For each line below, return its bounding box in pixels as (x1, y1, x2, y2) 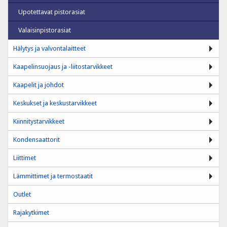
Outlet (13, 190, 31, 198)
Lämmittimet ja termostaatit (13, 172, 93, 180)
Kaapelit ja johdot (13, 81, 64, 89)
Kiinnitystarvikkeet (13, 117, 64, 125)
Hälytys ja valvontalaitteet (13, 44, 86, 52)
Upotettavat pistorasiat (18, 8, 85, 16)
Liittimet (13, 154, 36, 162)
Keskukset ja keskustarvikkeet (13, 99, 97, 107)
